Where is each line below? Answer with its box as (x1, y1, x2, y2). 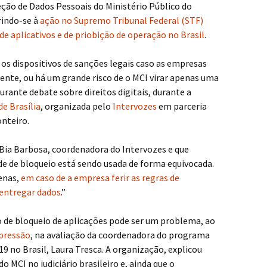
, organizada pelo (41, 100, 113, 112)
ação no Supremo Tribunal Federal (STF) (40, 14, 203, 26)
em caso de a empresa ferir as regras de (21, 172, 179, 184)
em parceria (159, 100, 207, 112)
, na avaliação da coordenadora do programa (30, 229, 210, 241)
